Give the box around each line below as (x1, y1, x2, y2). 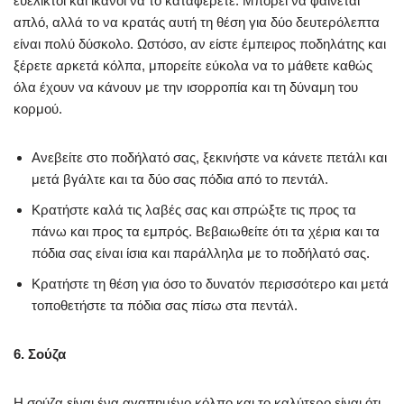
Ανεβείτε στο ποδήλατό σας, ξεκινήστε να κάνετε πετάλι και (32, 150, 387, 165)
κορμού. (14, 101, 62, 116)
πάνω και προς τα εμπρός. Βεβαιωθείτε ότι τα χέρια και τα (32, 224, 380, 239)
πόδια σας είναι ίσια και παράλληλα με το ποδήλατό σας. (32, 245, 370, 261)
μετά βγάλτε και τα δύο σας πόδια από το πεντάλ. (32, 171, 328, 187)
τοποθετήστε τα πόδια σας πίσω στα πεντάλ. (32, 298, 298, 313)
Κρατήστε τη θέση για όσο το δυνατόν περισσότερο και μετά (32, 276, 389, 291)
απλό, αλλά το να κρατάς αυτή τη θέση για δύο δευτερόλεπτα (14, 14, 380, 30)
